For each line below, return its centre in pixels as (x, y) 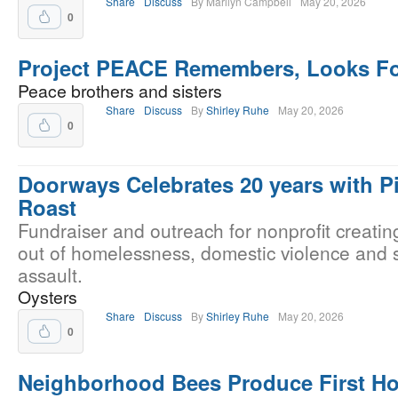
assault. (50, 275)
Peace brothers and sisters (120, 91)
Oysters (48, 297)
